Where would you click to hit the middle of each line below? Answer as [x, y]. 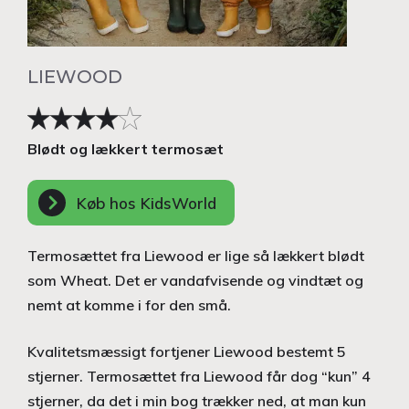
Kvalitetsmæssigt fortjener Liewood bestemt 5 [187, 352]
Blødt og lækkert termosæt [126, 149]
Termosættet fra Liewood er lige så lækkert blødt [196, 256]
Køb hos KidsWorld [147, 203]
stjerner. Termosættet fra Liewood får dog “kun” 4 [199, 377]
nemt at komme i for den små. [129, 305]
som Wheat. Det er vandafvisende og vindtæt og [195, 281]
